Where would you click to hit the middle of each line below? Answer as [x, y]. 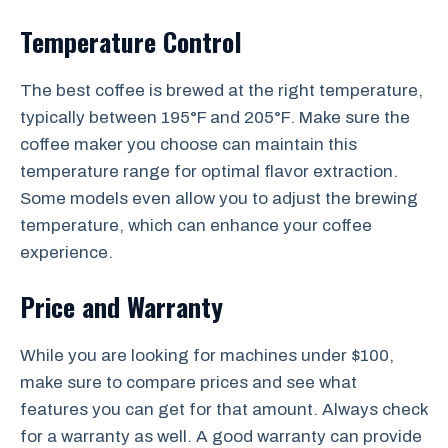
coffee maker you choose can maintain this [188, 144]
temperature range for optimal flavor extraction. [209, 171]
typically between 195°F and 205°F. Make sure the [215, 117]
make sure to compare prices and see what [188, 382]
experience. [66, 252]
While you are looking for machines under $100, [207, 355]
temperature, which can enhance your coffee [196, 225]
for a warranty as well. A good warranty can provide [221, 436]
